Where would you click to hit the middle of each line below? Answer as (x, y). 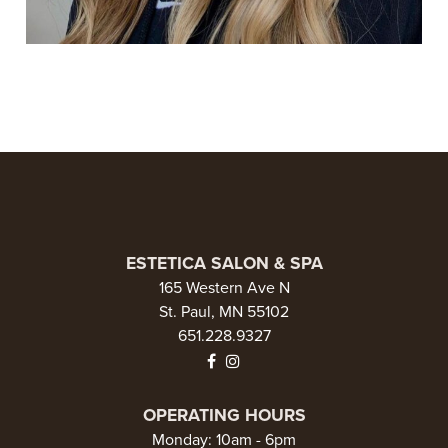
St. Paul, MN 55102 (224, 312)
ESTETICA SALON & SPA (224, 263)
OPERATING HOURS (224, 415)
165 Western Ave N (224, 288)
